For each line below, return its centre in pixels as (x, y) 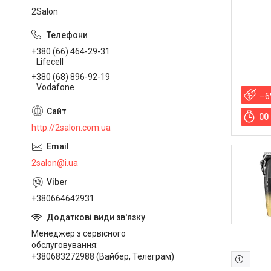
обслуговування (64, 245)
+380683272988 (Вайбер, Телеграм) (103, 256)
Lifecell (50, 61)
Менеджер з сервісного (79, 233)
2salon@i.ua (55, 162)
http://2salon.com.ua (71, 127)
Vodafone (55, 87)
